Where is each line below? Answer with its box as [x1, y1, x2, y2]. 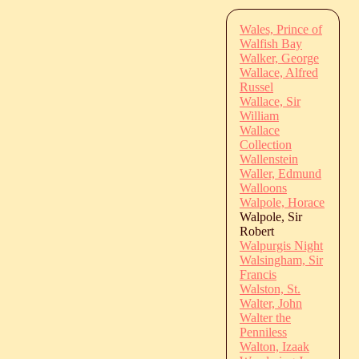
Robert [240, 224, 274, 238]
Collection [240, 137, 292, 151]
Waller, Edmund [240, 166, 321, 180]
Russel [240, 79, 273, 94]
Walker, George [240, 50, 319, 65]
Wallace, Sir [240, 94, 301, 108]
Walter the [240, 310, 291, 325]
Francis [240, 267, 276, 281]
